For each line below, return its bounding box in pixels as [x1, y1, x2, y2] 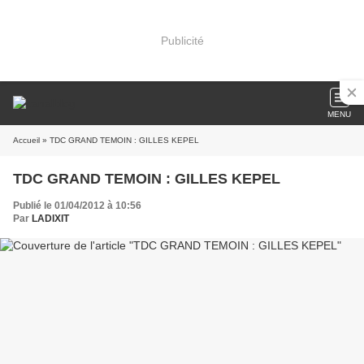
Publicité [160, 33, 204, 47]
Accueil [13, 136, 40, 145]
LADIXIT [32, 213, 69, 224]
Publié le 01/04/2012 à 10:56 [13, 200, 141, 211]
